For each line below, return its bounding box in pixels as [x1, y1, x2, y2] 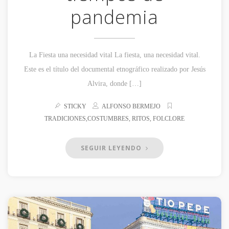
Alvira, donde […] [87, 80, 142, 88]
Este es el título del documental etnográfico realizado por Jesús [24, 65, 205, 74]
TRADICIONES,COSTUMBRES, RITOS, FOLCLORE [44, 115, 185, 123]
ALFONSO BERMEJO [102, 103, 161, 110]
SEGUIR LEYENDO [81, 144, 144, 153]
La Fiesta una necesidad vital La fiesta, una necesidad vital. [29, 51, 200, 59]
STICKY [62, 103, 91, 110]
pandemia [71, 5, 158, 30]
